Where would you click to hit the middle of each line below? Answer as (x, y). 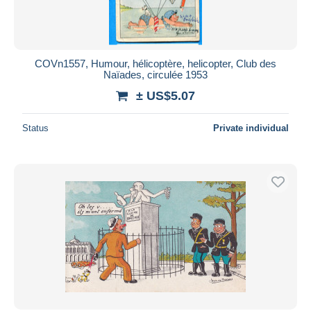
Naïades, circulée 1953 (155, 74)
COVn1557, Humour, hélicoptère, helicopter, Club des (155, 63)
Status (35, 128)
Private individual (251, 128)
